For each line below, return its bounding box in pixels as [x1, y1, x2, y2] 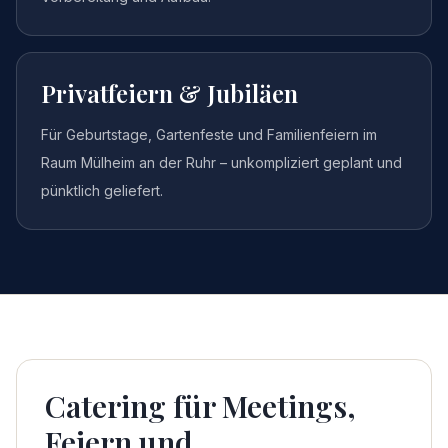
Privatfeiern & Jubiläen [41, 77, 298, 109]
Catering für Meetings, [45, 386, 356, 426]
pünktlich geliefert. [41, 182, 163, 199]
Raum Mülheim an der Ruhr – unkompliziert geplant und [41, 154, 402, 171]
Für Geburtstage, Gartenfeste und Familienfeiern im [41, 126, 377, 143]
